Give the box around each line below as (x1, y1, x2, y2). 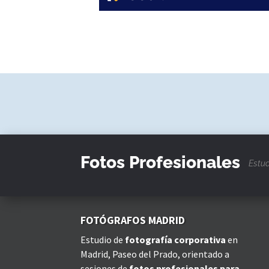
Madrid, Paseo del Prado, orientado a (80, 248, 230, 261)
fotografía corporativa (125, 234, 226, 246)
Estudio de (80, 234, 125, 246)
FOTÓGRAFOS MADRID (80, 213, 186, 228)
